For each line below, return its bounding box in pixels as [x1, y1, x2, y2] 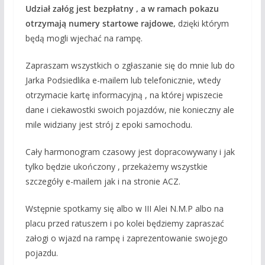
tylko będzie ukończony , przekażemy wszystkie [25, 160, 208, 172]
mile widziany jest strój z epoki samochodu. [25, 118, 192, 130]
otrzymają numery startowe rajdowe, [25, 17, 176, 29]
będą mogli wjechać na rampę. [25, 32, 143, 44]
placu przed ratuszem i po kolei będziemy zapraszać [25, 217, 224, 229]
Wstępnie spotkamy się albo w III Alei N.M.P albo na [25, 202, 224, 214]
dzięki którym [175, 17, 229, 29]
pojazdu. [25, 247, 58, 258]
